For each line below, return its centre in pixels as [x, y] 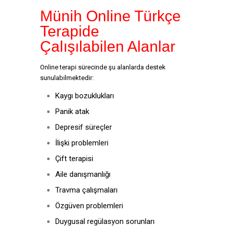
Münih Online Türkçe [110, 16]
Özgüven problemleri [89, 206]
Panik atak [72, 111]
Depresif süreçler [84, 127]
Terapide [70, 31]
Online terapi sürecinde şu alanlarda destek [103, 67]
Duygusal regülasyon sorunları [105, 221]
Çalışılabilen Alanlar [108, 46]
